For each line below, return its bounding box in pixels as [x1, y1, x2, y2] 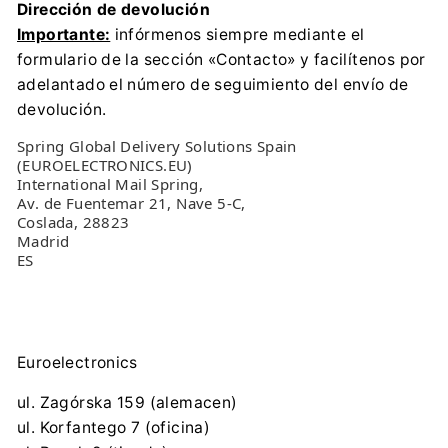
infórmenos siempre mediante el [110, 25, 365, 44]
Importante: [17, 25, 111, 44]
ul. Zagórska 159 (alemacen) [17, 393, 238, 412]
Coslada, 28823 [17, 212, 130, 232]
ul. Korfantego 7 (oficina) [17, 418, 211, 437]
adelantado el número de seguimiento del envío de [17, 75, 409, 94]
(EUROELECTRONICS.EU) [17, 155, 193, 175]
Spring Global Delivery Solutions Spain [17, 136, 297, 156]
